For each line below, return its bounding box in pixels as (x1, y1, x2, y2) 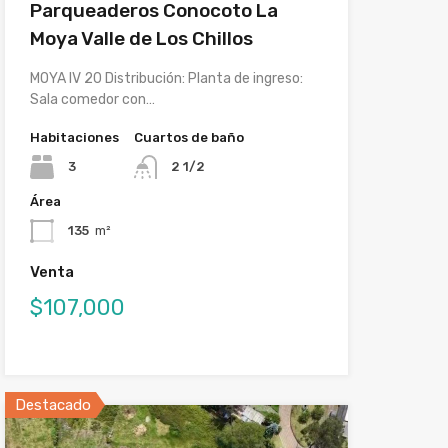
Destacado (14, 396, 91, 415)
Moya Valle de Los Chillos (29, 27, 253, 51)
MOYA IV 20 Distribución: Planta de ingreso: (29, 70, 303, 88)
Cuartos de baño (133, 130, 244, 146)
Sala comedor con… (29, 91, 155, 109)
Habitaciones (29, 130, 119, 146)
